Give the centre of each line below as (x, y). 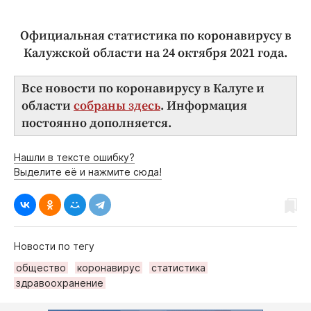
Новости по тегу (54, 246)
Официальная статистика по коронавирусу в (155, 35)
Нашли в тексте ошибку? (74, 157)
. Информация (204, 106)
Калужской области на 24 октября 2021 (141, 53)
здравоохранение (60, 283)
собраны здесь (117, 106)
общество (41, 267)
